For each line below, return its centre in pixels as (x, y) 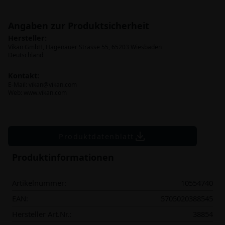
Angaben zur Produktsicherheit (79, 26)
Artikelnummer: (39, 183)
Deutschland (26, 55)
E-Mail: (18, 85)
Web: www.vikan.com (37, 93)
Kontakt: (24, 76)
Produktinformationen (63, 157)
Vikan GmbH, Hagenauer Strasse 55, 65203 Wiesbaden (85, 47)
